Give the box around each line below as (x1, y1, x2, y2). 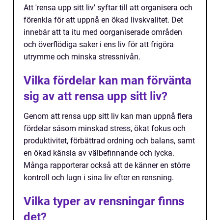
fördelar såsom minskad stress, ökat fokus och (24, 124, 186, 134)
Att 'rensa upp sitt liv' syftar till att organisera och (24, 3, 192, 13)
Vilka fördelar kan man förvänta (24, 74, 192, 88)
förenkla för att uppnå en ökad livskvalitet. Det (24, 15, 183, 25)
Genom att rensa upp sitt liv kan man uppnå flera (24, 111, 192, 121)
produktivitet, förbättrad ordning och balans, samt (24, 136, 195, 146)
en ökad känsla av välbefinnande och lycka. (24, 148, 174, 158)
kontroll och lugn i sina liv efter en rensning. (24, 173, 174, 183)
